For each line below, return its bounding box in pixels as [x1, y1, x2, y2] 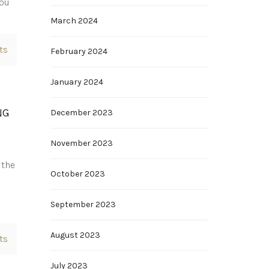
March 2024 [50, 16, 98, 26]
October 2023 [50, 169, 105, 179]
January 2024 [50, 77, 103, 87]
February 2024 [50, 46, 107, 56]
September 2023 [50, 199, 116, 210]
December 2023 [50, 107, 113, 118]
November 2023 [50, 138, 113, 148]
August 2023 [50, 230, 100, 240]
